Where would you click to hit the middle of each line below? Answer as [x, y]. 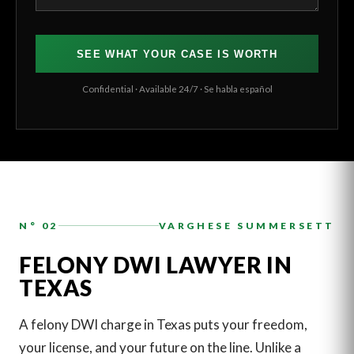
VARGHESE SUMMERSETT [247, 226]
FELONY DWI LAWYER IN [156, 264]
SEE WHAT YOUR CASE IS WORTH [177, 54]
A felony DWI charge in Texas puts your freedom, [163, 325]
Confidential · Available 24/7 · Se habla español [177, 88]
